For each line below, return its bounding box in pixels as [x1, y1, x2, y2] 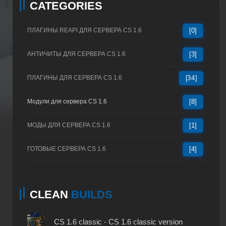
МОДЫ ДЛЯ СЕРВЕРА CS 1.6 [27, 122, 110, 129]
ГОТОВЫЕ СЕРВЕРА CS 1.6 [27, 145, 106, 152]
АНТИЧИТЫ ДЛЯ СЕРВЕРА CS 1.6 [27, 50, 126, 58]
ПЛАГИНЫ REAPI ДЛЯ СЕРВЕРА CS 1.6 [27, 27, 142, 34]
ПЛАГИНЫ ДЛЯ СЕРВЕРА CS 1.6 [27, 74, 122, 81]
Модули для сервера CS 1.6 [27, 98, 107, 105]
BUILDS [71, 188, 112, 201]
